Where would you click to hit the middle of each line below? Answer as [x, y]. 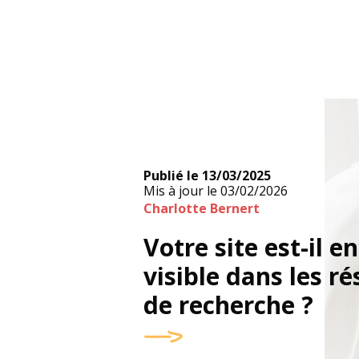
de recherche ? [229, 305]
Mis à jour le [181, 191]
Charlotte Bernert [202, 208]
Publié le [171, 175]
